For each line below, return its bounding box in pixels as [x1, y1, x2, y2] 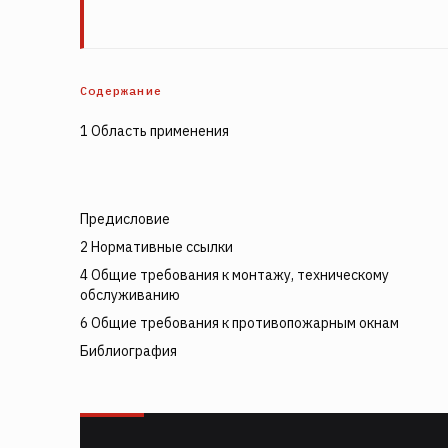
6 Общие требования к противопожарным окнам [80, 314, 399, 332]
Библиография [80, 342, 177, 360]
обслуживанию [80, 286, 180, 304]
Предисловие [80, 210, 170, 228]
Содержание [80, 83, 162, 98]
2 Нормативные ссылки [80, 238, 233, 256]
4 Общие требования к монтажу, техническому [80, 266, 389, 284]
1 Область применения [80, 122, 229, 140]
